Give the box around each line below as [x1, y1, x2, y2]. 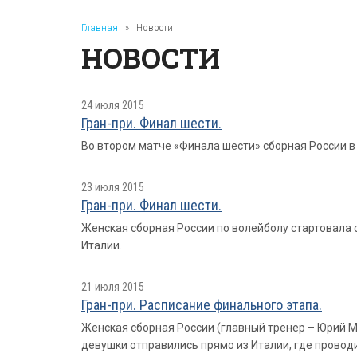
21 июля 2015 [81, 280, 144, 293]
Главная [81, 22, 118, 33]
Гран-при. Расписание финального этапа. [81, 296, 322, 313]
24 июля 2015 [81, 99, 144, 112]
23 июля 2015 [81, 181, 144, 194]
